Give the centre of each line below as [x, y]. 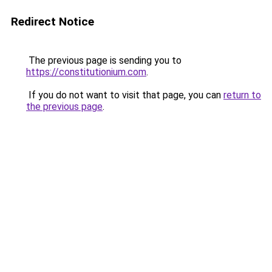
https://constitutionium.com [86, 72]
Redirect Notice [53, 22]
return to [242, 95]
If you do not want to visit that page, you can [125, 95]
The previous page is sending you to [104, 60]
